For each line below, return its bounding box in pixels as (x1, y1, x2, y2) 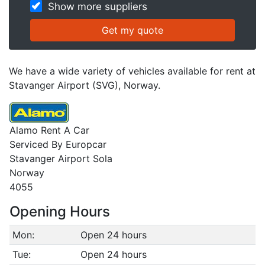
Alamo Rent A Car (9, 124, 89, 136)
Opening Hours (9, 203, 110, 220)
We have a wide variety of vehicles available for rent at (9, 65, 256, 77)
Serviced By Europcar (9, 138, 106, 150)
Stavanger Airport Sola (9, 153, 112, 164)
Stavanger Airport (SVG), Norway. (9, 79, 160, 91)
